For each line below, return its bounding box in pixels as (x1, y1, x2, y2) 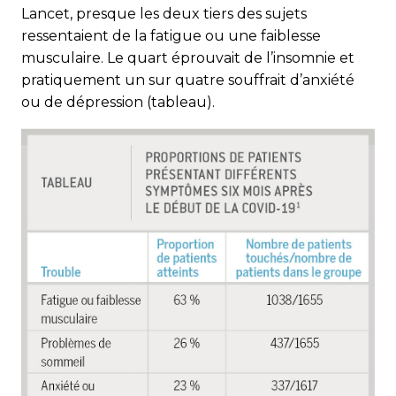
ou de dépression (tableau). (21, 94, 215, 110)
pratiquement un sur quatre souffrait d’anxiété (21, 72, 354, 88)
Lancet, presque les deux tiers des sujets (21, 5, 307, 22)
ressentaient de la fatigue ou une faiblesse (21, 27, 321, 44)
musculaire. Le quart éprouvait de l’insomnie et (21, 49, 354, 66)
